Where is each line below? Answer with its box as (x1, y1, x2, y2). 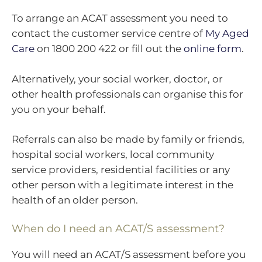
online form (184, 43, 242, 55)
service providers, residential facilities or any (12, 164, 230, 176)
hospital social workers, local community (12, 149, 214, 161)
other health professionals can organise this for (12, 88, 243, 100)
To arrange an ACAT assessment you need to (12, 12, 228, 25)
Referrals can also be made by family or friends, (12, 133, 244, 146)
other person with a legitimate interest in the (12, 179, 233, 191)
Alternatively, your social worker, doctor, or (12, 73, 223, 85)
